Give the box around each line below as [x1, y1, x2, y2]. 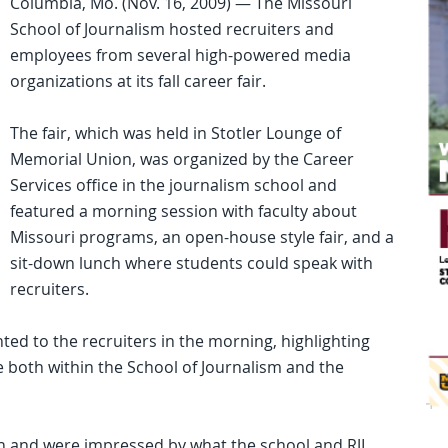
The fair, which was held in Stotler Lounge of [10, 122, 341, 144]
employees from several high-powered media [10, 44, 351, 66]
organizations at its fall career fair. [10, 70, 266, 92]
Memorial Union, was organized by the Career [10, 148, 354, 170]
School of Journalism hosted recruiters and [10, 18, 334, 40]
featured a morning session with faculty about [10, 200, 357, 222]
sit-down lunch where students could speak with [10, 252, 373, 274]
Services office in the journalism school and [10, 174, 337, 196]
